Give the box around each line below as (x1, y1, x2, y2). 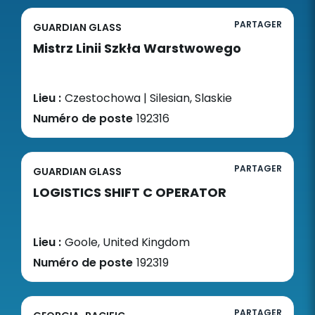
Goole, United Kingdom (65, 234, 190, 250)
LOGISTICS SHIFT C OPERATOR (33, 184, 226, 201)
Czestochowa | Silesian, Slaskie (65, 90, 232, 106)
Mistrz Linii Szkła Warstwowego (33, 39, 241, 57)
